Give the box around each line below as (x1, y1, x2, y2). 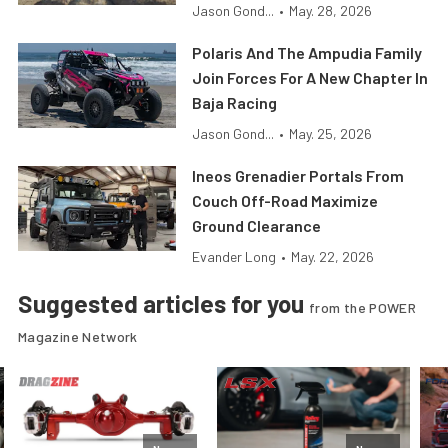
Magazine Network (18, 328, 138, 346)
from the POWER (309, 299, 417, 317)
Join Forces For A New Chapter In (192, 68, 429, 88)
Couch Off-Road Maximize (192, 191, 379, 211)
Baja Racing (192, 93, 278, 113)
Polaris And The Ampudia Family (192, 43, 423, 63)
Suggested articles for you (18, 289, 309, 319)
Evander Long (192, 248, 277, 266)
